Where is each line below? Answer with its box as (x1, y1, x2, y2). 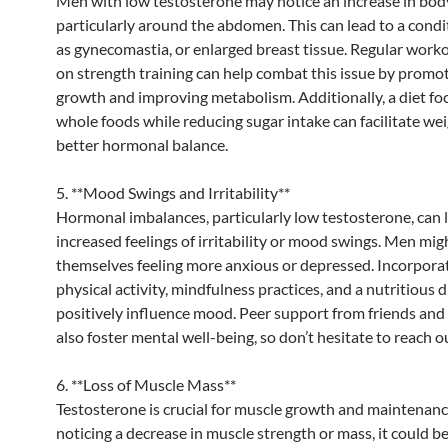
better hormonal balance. (56, 134, 228, 154)
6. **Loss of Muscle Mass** (56, 374, 236, 394)
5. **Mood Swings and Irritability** (56, 182, 290, 202)
